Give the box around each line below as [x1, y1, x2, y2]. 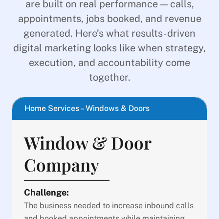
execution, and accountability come [29, 57, 190, 69]
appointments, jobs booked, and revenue [18, 13, 201, 25]
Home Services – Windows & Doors [24, 103, 150, 113]
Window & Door [24, 131, 151, 154]
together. [88, 71, 131, 84]
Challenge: [24, 187, 69, 197]
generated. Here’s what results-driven [23, 27, 196, 40]
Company [24, 153, 99, 176]
